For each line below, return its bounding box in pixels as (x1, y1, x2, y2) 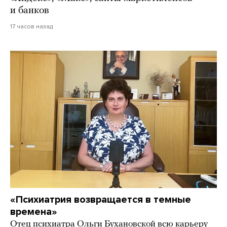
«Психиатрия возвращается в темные (10, 193, 191, 206)
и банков (10, 5, 49, 16)
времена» (10, 205, 57, 218)
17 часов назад (10, 22, 53, 30)
